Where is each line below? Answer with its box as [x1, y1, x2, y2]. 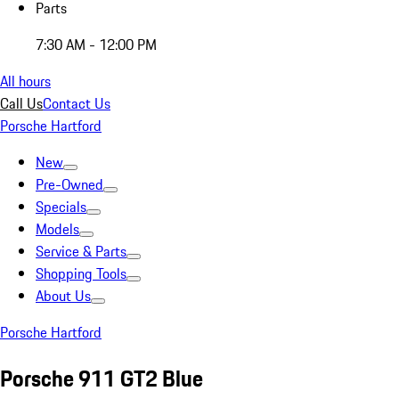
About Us [36, 285, 91, 306]
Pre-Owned [36, 174, 103, 195]
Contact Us [43, 93, 110, 114]
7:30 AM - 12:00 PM [36, 34, 157, 55]
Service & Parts [36, 240, 126, 262]
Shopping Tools [36, 263, 126, 284]
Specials [36, 196, 86, 217]
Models [36, 218, 79, 240]
